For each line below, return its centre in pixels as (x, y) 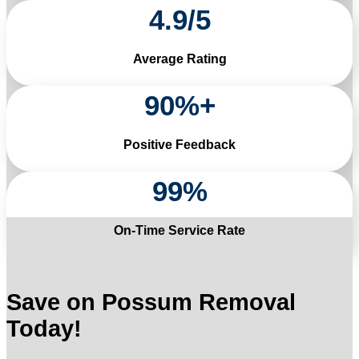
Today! (44, 328)
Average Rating (179, 58)
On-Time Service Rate (179, 230)
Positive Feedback (179, 144)
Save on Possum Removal (151, 302)
